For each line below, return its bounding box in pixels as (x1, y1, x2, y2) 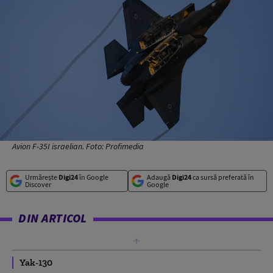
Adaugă (146, 172, 172, 182)
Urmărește (25, 172, 58, 182)
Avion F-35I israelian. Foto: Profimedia (12, 140, 144, 152)
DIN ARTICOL (18, 210, 87, 225)
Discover (25, 179, 51, 189)
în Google (78, 172, 108, 182)
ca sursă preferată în (191, 172, 254, 182)
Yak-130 (19, 256, 52, 268)
